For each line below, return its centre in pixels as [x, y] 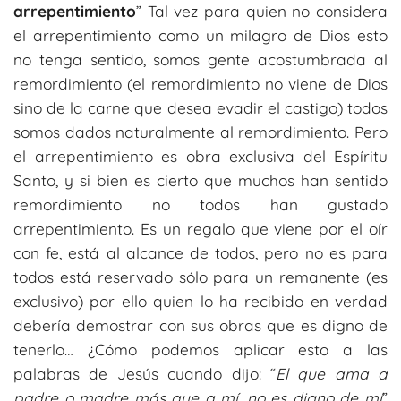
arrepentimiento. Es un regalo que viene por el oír [200, 228]
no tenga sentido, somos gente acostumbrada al [200, 59]
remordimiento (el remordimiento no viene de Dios [200, 83]
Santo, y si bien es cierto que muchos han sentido [200, 180]
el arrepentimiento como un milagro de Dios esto [200, 35]
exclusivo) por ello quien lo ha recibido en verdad [200, 301]
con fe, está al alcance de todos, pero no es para [200, 252]
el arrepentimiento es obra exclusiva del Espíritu [200, 156]
